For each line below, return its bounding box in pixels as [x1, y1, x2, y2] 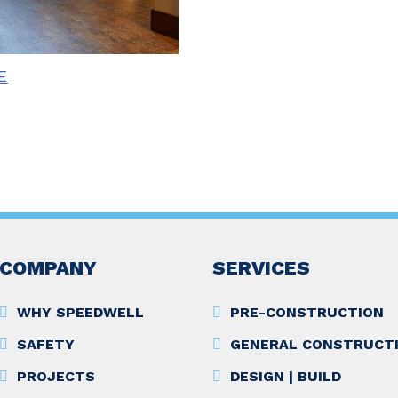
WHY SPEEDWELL [17, 304, 144, 322]
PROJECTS [17, 368, 95, 386]
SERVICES [212, 257, 310, 280]
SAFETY [17, 336, 75, 354]
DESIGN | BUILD [230, 368, 341, 386]
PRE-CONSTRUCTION [230, 304, 384, 322]
